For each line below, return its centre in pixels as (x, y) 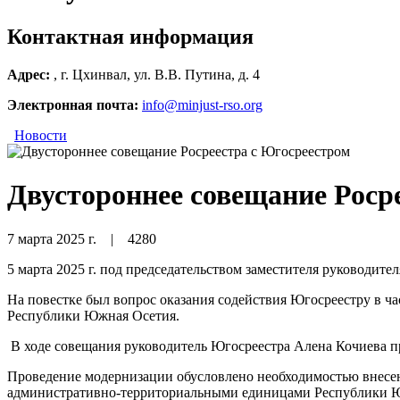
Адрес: (29, 74)
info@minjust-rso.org (202, 104)
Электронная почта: (73, 104)
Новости (41, 135)
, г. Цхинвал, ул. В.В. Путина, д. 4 (157, 74)
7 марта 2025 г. (54, 238)
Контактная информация (130, 36)
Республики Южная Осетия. (93, 315)
